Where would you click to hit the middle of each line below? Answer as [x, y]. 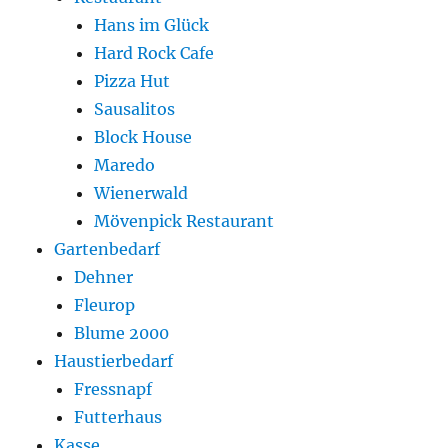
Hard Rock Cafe [154, 53]
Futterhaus [118, 417]
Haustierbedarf [114, 361]
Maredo [125, 165]
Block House [143, 137]
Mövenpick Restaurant [184, 221]
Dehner [104, 277]
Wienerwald [141, 193]
